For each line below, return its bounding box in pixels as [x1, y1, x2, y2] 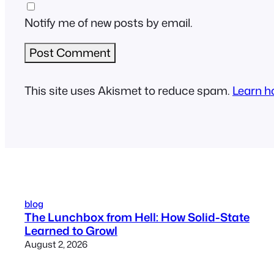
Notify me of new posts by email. [24, 15, 193, 31]
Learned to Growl [24, 222, 117, 239]
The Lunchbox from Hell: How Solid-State [24, 209, 250, 225]
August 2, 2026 [24, 237, 87, 251]
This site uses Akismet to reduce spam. [24, 82, 232, 98]
